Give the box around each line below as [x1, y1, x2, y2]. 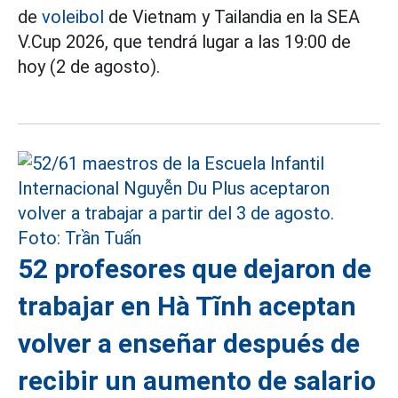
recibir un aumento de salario [18, 364, 376, 396]
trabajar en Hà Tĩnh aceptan [18, 290, 356, 322]
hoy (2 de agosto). [18, 55, 160, 77]
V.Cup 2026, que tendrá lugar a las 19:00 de [18, 30, 351, 52]
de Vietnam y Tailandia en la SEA [104, 5, 360, 28]
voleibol [42, 5, 104, 28]
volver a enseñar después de [18, 327, 360, 359]
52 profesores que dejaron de [18, 252, 371, 284]
